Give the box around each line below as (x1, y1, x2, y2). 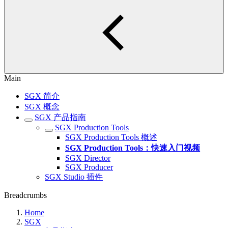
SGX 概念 (24, 102, 60, 111)
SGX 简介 (24, 92, 60, 100)
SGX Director (65, 154, 110, 162)
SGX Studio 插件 (45, 173, 103, 181)
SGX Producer (65, 163, 113, 172)
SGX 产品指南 (35, 113, 86, 122)
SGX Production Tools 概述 (65, 133, 157, 141)
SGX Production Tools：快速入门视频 (65, 144, 200, 152)
